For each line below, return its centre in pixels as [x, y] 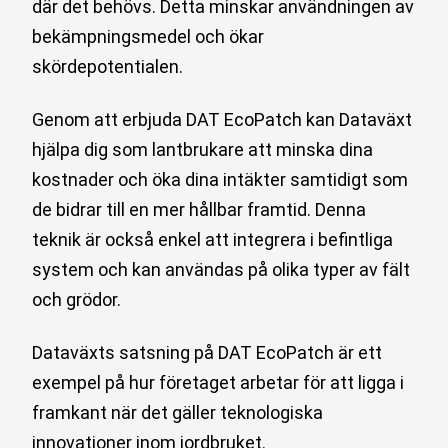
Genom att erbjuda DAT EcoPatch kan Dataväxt [222, 120]
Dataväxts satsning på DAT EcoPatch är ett [207, 353]
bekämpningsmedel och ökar [148, 36]
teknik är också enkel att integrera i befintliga [213, 240]
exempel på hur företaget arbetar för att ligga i [218, 383]
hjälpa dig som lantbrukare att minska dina [203, 150]
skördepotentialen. [108, 66]
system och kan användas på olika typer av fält [221, 270]
